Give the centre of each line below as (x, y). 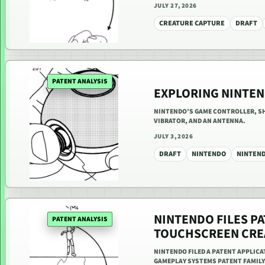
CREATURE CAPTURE (192, 23)
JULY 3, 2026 (174, 136)
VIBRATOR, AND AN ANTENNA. (200, 121)
